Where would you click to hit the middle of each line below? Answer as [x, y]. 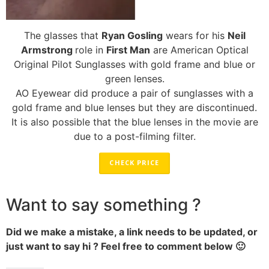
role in [90, 50]
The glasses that [62, 36]
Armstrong [48, 50]
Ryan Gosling [132, 36]
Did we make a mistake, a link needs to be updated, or [132, 231]
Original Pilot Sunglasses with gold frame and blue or [134, 65]
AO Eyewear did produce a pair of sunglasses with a [134, 93]
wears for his [195, 36]
